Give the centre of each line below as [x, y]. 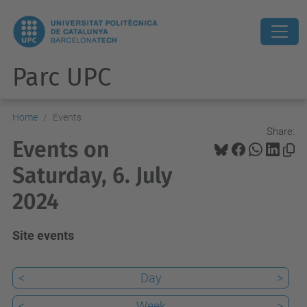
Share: [281, 131]
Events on [61, 149]
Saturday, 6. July [92, 175]
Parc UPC [62, 77]
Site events [43, 235]
